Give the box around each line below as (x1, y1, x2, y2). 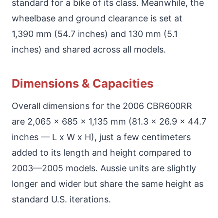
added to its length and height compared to (12, 147, 192, 158)
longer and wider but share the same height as (12, 178, 203, 189)
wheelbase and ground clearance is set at (12, 13, 182, 23)
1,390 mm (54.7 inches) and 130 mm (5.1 (12, 28, 178, 39)
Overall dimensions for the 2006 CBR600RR (12, 100, 192, 111)
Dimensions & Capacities (12, 76, 153, 91)
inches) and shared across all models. (12, 44, 166, 54)
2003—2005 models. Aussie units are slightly (12, 163, 196, 173)
